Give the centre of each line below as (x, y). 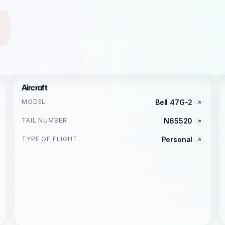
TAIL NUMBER (44, 120)
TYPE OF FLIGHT (50, 139)
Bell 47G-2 (174, 102)
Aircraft (34, 88)
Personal (177, 139)
